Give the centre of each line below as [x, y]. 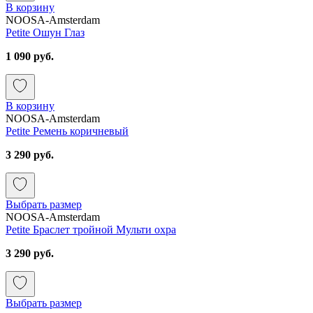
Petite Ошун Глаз [45, 32]
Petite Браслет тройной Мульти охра [91, 229]
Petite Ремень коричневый [67, 131]
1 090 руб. [30, 56]
